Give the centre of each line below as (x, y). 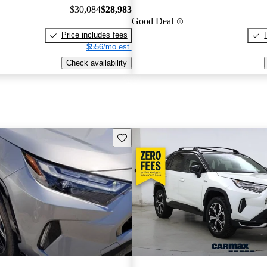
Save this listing (144, 136)
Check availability (96, 63)
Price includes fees (94, 35)
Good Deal (152, 21)
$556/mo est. (109, 47)
